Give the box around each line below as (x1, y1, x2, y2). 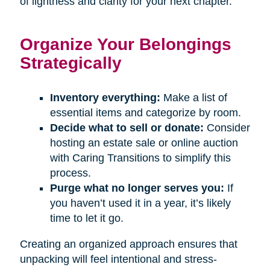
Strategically (19, 53, 122, 73)
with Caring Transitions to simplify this (49, 152, 231, 165)
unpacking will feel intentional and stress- (19, 253, 217, 266)
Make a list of (160, 92, 227, 104)
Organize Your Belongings (19, 34, 231, 54)
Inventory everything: (49, 92, 160, 104)
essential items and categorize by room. (49, 107, 241, 119)
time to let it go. (49, 212, 124, 225)
